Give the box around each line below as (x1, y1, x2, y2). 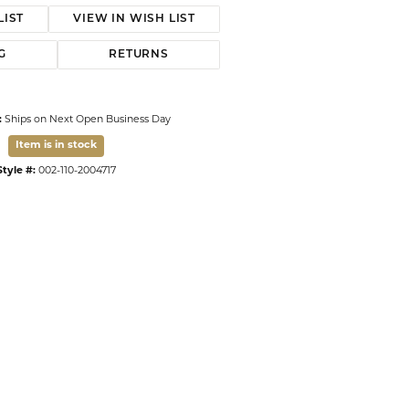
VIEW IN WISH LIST (73, 14, 195, 25)
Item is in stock (15, 141, 97, 151)
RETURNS (109, 49, 169, 60)
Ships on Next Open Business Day (5, 115, 171, 125)
